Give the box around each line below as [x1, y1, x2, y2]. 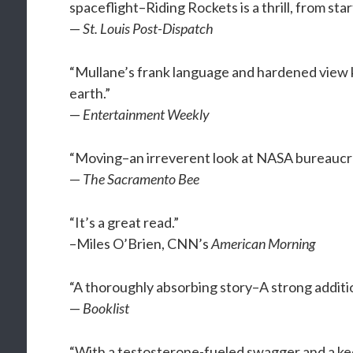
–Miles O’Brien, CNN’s [69, 235, 212, 252]
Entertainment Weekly [83, 106, 210, 123]
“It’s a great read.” [69, 214, 180, 231]
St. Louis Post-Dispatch [83, 20, 214, 37]
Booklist [83, 299, 130, 317]
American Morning [211, 235, 316, 252]
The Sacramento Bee [83, 170, 200, 188]
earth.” [69, 84, 111, 102]
